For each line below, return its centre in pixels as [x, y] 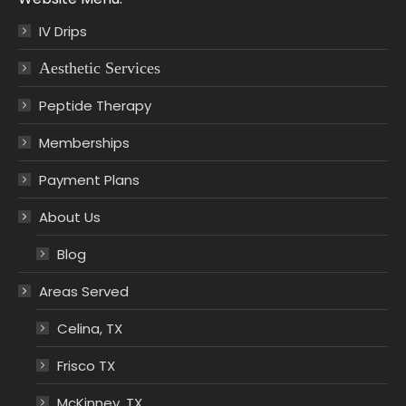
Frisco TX [86, 365]
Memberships [84, 142]
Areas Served [84, 291]
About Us [70, 217]
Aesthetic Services [100, 68]
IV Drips [63, 31]
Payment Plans [89, 179]
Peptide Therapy [95, 105]
